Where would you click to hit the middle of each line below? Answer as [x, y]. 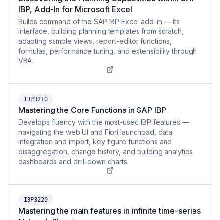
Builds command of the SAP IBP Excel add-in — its [99, 21]
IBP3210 [36, 99]
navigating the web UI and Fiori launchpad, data [95, 132]
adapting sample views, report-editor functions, [95, 41]
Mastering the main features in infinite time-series [110, 211]
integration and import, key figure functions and [95, 142]
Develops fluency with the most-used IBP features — [104, 122]
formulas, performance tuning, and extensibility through [108, 51]
